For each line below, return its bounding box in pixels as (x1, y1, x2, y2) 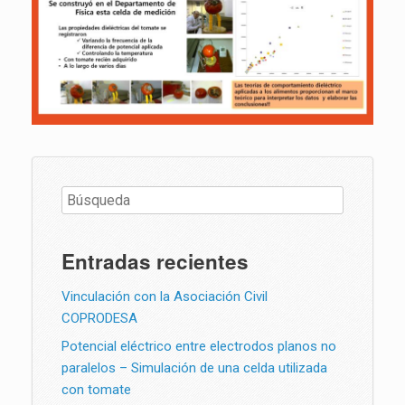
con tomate (61, 381, 131, 398)
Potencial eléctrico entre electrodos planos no (61, 337, 336, 354)
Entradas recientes (61, 246, 249, 276)
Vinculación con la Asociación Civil (61, 287, 268, 305)
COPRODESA (61, 309, 137, 326)
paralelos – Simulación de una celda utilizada (61, 359, 327, 376)
